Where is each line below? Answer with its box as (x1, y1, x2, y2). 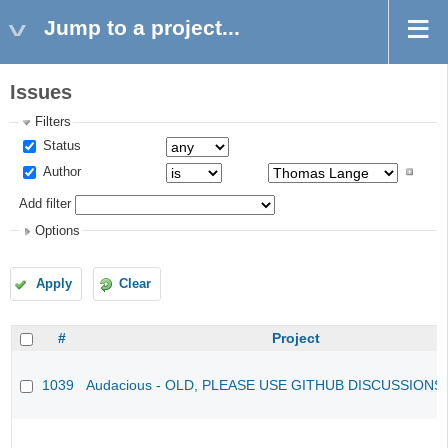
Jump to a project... (44, 16, 240, 39)
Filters (35, 115, 72, 130)
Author (39, 164, 82, 179)
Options (35, 223, 81, 238)
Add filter (19, 197, 72, 212)
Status (39, 138, 82, 153)
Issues (10, 81, 72, 104)
